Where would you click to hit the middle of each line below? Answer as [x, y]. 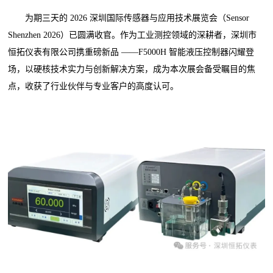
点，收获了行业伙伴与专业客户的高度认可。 [94, 86]
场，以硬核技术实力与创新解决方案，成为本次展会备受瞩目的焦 [132, 69]
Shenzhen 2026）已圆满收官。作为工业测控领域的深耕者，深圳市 [133, 35]
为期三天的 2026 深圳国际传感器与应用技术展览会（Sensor [129, 18]
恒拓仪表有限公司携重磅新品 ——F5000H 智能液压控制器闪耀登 [131, 52]
